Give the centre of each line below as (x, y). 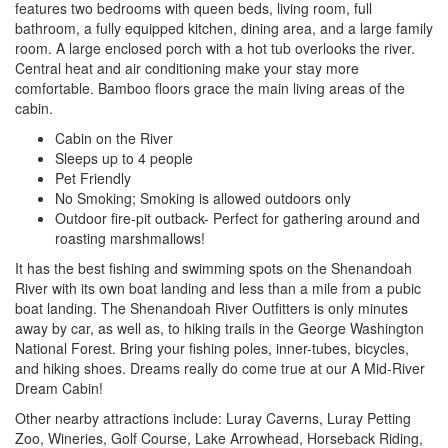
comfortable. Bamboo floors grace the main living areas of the (210, 87)
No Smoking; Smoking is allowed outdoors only (203, 197)
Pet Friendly (93, 177)
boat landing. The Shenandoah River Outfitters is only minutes (211, 307)
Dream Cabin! (59, 387)
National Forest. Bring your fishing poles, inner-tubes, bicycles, (212, 347)
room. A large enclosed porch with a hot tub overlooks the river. (215, 47)
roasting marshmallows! (130, 237)
